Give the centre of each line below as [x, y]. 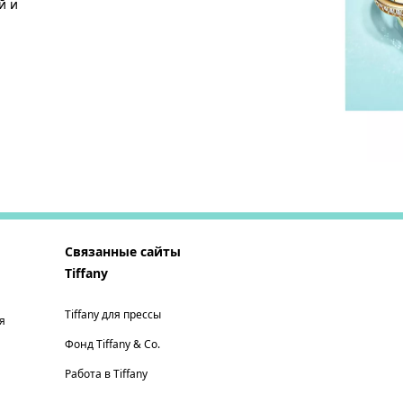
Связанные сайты [123, 252]
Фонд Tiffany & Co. [112, 345]
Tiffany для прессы [113, 315]
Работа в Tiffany [106, 374]
